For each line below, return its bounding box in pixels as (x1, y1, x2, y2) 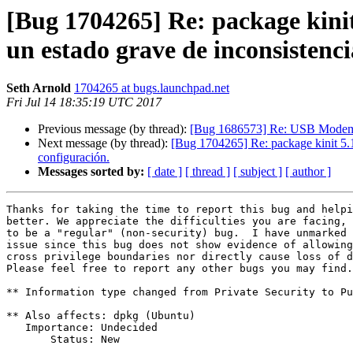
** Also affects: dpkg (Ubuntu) (6, 310, 195, 322)
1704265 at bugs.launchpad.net (74, 81, 229, 95)
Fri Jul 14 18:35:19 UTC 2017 (6, 95, 162, 110)
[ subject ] (233, 165, 282, 179)
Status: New (6, 333, 50, 346)
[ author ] (285, 165, 331, 179)
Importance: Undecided (6, 321, 25, 334)
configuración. (38, 150, 110, 165)
